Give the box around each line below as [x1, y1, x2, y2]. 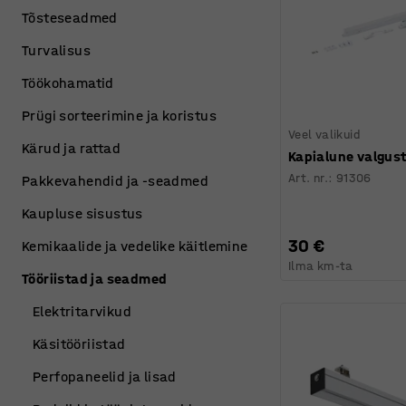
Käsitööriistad [33, 335, 126, 353]
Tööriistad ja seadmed [22, 270, 168, 287]
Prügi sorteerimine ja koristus [22, 107, 217, 124]
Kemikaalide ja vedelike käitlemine [22, 237, 248, 255]
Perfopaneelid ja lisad [33, 368, 177, 385]
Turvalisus [22, 42, 91, 59]
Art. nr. [287, 169, 329, 186]
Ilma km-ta [287, 257, 353, 274]
